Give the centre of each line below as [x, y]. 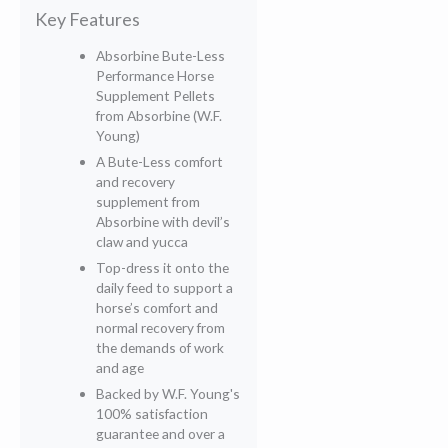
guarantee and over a [161, 433]
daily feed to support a [165, 287]
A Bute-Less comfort [160, 161]
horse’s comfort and [157, 307]
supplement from [148, 201]
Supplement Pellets [156, 95]
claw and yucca [142, 241]
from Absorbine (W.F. [159, 115]
